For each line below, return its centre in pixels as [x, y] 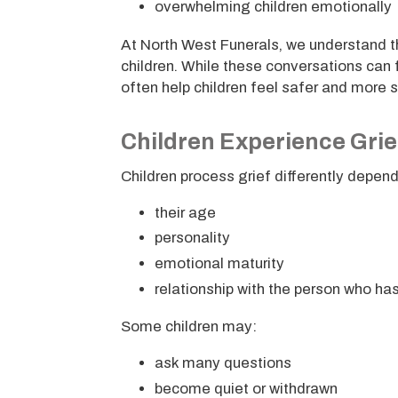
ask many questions [223, 363]
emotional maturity [219, 264]
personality [192, 238]
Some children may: [189, 327]
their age [185, 212]
